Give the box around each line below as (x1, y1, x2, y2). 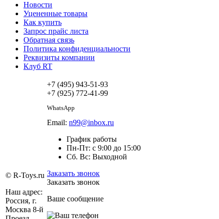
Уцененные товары (23, 9, 88, 18)
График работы (66, 134, 117, 143)
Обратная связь (23, 35, 74, 44)
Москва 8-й (5, 205, 44, 214)
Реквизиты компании (23, 53, 95, 62)
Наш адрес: (5, 187, 43, 196)
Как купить (23, 18, 62, 26)
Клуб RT (23, 62, 52, 70)
